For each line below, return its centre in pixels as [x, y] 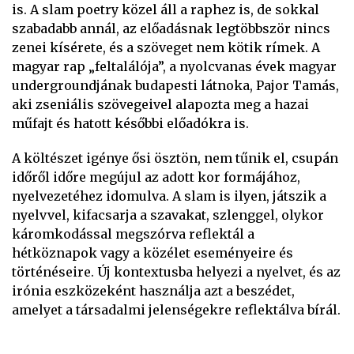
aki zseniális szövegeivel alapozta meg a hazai [160, 104]
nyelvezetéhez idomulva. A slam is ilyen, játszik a [169, 196]
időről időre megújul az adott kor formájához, [156, 177]
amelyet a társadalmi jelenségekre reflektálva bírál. [176, 310]
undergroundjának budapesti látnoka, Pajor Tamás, [175, 85]
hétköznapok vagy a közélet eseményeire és [153, 253]
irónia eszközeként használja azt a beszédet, [153, 291]
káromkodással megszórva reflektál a [133, 234]
